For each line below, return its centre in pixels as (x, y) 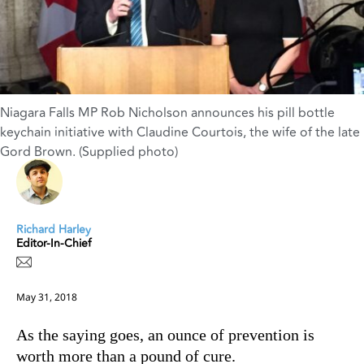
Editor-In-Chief (54, 243)
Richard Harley (54, 229)
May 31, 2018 (47, 297)
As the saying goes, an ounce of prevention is (165, 334)
